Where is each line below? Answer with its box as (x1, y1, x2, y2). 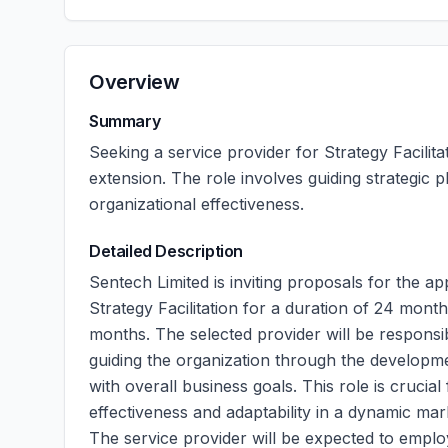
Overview (89, 70, 179, 94)
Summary (89, 111, 161, 131)
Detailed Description (89, 241, 243, 261)
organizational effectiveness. (89, 194, 304, 214)
